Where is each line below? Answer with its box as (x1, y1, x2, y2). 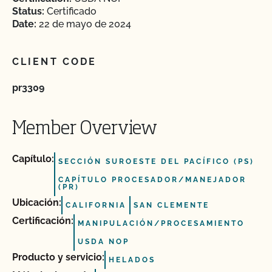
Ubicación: (12, 197, 61, 208)
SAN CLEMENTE (134, 201, 209, 209)
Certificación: (12, 215, 73, 226)
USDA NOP (78, 237, 129, 246)
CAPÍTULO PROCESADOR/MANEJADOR (58, 175, 246, 184)
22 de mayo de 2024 (36, 18, 131, 30)
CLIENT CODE (12, 56, 97, 67)
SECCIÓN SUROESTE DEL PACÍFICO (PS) (58, 157, 254, 166)
